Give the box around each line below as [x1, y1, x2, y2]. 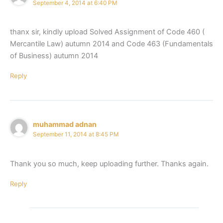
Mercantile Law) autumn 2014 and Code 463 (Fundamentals [10, 39, 213, 49]
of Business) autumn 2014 [10, 51, 98, 61]
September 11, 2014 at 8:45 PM [33, 131, 119, 138]
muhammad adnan [33, 120, 97, 129]
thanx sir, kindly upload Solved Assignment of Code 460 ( [10, 27, 205, 37]
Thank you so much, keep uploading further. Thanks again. [10, 159, 209, 168]
